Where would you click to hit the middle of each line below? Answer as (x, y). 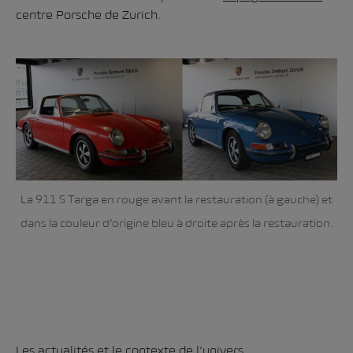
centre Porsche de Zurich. (88, 14)
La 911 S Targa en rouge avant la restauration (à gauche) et (176, 199)
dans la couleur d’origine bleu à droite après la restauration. (176, 222)
